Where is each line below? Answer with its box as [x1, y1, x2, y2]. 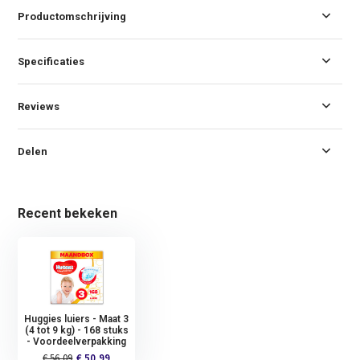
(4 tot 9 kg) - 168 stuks [24, 324, 129, 336]
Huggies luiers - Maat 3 [24, 313, 129, 325]
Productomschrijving [18, 10, 127, 22]
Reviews [18, 100, 60, 112]
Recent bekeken [18, 205, 118, 221]
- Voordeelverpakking [27, 335, 127, 347]
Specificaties [18, 55, 85, 67]
